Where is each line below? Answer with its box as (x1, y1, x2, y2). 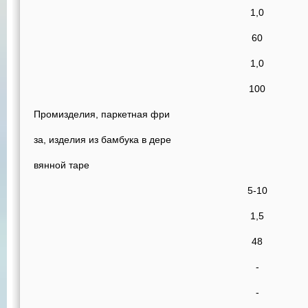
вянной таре (34, 159, 89, 170)
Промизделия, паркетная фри (34, 109, 170, 120)
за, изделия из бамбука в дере (34, 134, 171, 145)
